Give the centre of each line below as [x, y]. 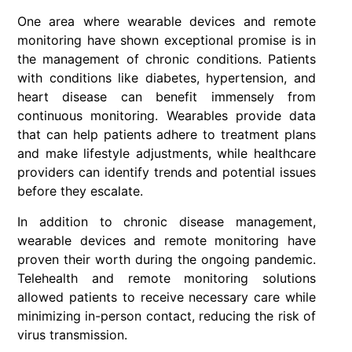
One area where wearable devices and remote [167, 22]
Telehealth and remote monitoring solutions [167, 278]
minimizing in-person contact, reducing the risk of [167, 315]
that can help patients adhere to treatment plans [167, 135]
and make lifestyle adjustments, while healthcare [167, 154]
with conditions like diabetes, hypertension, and [167, 78]
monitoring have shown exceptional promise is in [167, 40]
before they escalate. [80, 191]
